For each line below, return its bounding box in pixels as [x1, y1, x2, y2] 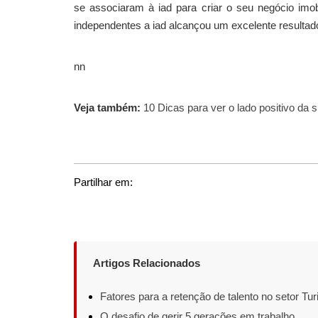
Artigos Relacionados [92, 257, 200, 269]
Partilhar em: [74, 176, 133, 188]
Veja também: [74, 102, 141, 114]
